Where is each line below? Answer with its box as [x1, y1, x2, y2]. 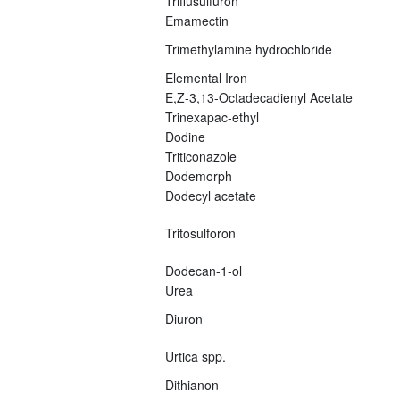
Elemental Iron [164, 68, 247, 87]
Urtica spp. [164, 346, 226, 365]
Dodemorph [164, 166, 232, 185]
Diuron [164, 309, 203, 328]
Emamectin [164, 11, 229, 29]
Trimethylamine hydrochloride [164, 39, 332, 58]
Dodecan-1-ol [164, 261, 242, 279]
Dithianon [164, 375, 219, 394]
